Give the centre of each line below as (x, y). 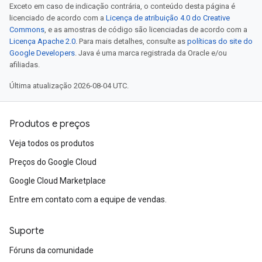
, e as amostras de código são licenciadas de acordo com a (146, 30)
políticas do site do (220, 41)
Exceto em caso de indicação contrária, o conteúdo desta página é (122, 6)
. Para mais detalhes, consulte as (131, 41)
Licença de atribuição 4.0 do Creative (168, 18)
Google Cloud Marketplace (58, 181)
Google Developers (42, 53)
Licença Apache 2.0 (42, 41)
